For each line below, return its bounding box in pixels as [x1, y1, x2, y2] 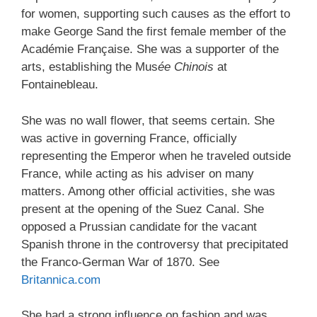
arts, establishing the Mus [21, 60, 158, 74]
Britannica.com [21, 272, 100, 287]
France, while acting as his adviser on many [21, 166, 254, 180]
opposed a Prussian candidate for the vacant [21, 219, 257, 234]
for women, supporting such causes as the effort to [21, 7, 290, 21]
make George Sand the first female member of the [21, 25, 286, 38]
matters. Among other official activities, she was [21, 184, 275, 198]
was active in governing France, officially [21, 131, 237, 145]
